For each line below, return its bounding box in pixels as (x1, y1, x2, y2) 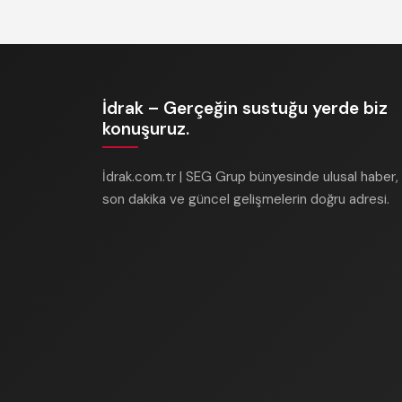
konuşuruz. (102, 117, 189, 140)
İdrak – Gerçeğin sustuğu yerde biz (102, 96, 388, 119)
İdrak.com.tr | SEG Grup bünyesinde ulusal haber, (102, 167, 398, 186)
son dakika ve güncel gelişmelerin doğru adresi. (102, 189, 389, 208)
